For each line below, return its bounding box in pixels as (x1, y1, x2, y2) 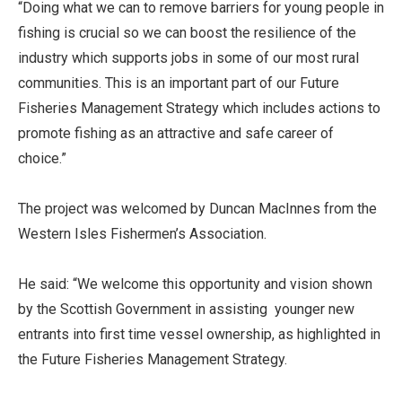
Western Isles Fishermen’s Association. (18, 225, 267, 243)
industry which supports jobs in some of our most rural (18, 49, 359, 67)
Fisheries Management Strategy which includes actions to (18, 100, 380, 118)
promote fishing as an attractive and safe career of (18, 125, 334, 143)
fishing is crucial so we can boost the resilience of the (18, 24, 356, 42)
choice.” (18, 150, 66, 168)
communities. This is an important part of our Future (18, 74, 339, 92)
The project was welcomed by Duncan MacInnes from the (18, 200, 377, 218)
